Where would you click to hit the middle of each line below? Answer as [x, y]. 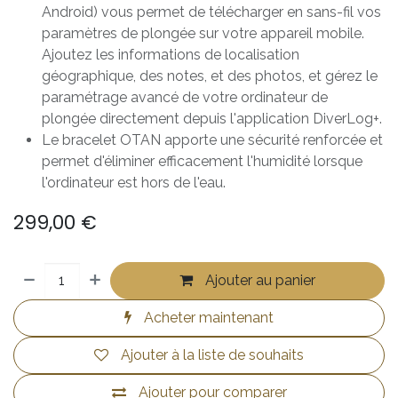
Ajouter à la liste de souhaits [212, 354]
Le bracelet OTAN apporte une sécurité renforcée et [212, 139]
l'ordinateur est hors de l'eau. [134, 182]
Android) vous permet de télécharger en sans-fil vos [211, 12]
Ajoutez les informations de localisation [171, 54]
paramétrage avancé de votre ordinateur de [185, 97]
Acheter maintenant [207, 317]
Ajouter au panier [259, 280]
